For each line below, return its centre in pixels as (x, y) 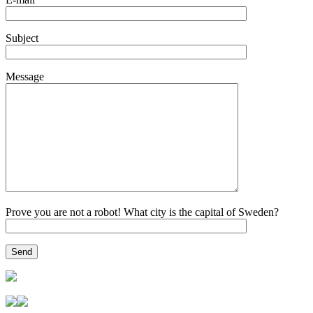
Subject (22, 38)
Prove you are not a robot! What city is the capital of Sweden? (142, 212)
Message (25, 77)
